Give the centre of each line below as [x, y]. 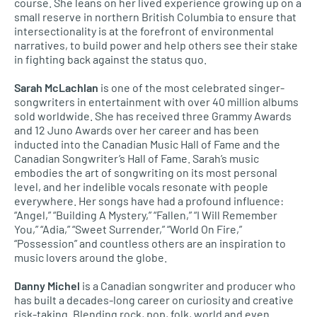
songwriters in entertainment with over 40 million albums [156, 102]
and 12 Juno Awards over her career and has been [137, 130]
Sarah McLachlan [56, 87]
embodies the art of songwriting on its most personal [146, 172]
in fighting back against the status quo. [110, 59]
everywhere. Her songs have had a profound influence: [149, 201]
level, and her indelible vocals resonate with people [141, 186]
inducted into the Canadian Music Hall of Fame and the [147, 144]
